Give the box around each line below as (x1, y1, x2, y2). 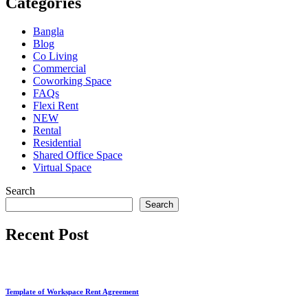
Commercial (33, 63, 86, 75)
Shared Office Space (33, 149, 122, 162)
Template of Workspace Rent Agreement (5, 287, 139, 296)
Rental (33, 124, 61, 137)
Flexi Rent (33, 100, 78, 112)
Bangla (33, 25, 64, 38)
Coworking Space (33, 75, 111, 87)
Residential (33, 137, 81, 149)
